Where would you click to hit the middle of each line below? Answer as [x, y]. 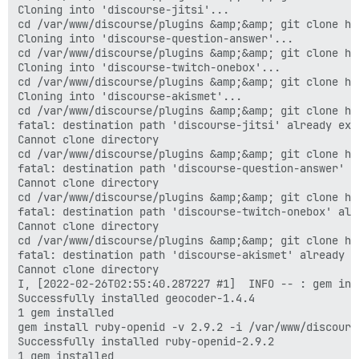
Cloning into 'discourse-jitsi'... [123, 10]
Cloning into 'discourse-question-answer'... [155, 38]
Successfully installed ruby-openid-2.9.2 [146, 341]
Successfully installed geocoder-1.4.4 [136, 298]
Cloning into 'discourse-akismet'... [130, 96]
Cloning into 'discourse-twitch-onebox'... [149, 67]
